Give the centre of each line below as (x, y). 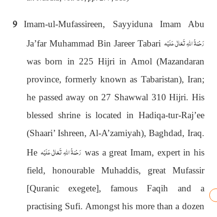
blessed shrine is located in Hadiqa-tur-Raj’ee (116, 115)
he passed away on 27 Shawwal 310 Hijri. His (116, 97)
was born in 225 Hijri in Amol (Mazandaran (116, 61)
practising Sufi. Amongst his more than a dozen (116, 206)
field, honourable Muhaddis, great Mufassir (116, 170)
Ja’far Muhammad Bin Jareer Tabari (95, 43)
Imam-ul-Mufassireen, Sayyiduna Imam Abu (114, 24)
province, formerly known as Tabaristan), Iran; (116, 79)
